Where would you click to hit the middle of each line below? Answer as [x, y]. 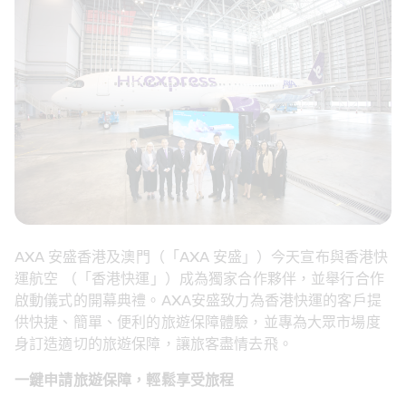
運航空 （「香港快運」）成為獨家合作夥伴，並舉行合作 [199, 280]
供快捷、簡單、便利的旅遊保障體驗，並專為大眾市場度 [198, 323]
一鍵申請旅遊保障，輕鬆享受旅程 [125, 381]
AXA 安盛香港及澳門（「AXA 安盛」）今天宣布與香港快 [202, 258]
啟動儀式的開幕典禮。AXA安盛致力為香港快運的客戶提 [198, 301]
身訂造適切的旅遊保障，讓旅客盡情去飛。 [154, 345]
